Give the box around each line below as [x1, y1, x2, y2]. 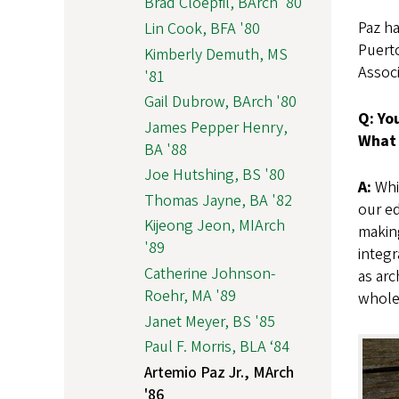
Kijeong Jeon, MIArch [144, 215, 285, 238]
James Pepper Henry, [144, 116, 288, 139]
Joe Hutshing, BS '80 [144, 164, 285, 187]
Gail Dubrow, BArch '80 [144, 91, 297, 114]
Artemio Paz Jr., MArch [144, 361, 294, 384]
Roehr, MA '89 [144, 285, 236, 308]
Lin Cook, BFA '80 [144, 17, 260, 40]
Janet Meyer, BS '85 [144, 310, 275, 333]
